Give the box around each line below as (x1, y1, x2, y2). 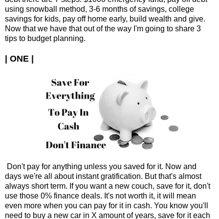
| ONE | (5, 53, 34, 64)
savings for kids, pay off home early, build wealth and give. (5, 14, 205, 23)
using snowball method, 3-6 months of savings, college (5, 4, 194, 13)
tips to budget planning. (5, 34, 86, 43)
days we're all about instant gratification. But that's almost (5, 172, 201, 180)
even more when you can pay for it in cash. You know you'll (5, 201, 208, 210)
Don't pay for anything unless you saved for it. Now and (5, 162, 197, 171)
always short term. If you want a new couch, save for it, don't (5, 181, 210, 190)
